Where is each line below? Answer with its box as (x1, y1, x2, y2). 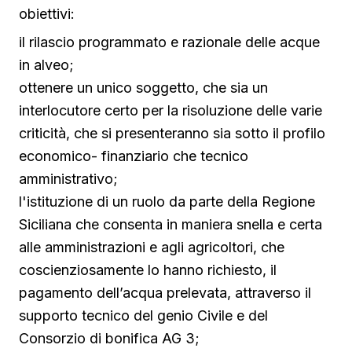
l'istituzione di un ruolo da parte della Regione (19, 193, 315, 211)
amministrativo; (19, 170, 118, 188)
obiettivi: (19, 5, 75, 23)
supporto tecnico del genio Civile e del (19, 307, 268, 324)
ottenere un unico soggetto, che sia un (19, 79, 268, 97)
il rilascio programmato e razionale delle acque (19, 34, 320, 51)
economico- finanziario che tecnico (19, 148, 248, 165)
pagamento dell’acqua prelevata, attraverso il (19, 284, 311, 302)
